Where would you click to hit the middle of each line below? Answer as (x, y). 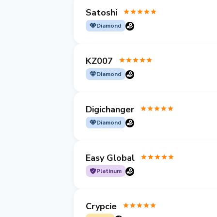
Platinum (109, 171)
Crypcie (101, 206)
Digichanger (110, 109)
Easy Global (110, 158)
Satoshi (101, 12)
